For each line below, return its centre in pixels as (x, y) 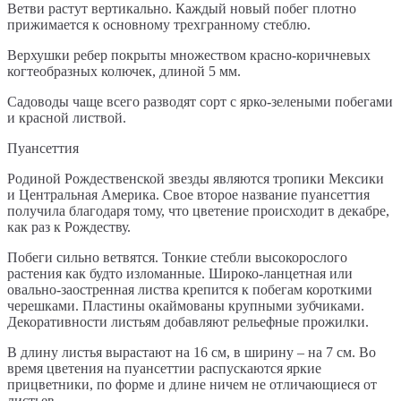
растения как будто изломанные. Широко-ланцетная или (180, 274)
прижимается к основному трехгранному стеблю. (159, 25)
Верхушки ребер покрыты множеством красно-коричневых (189, 55)
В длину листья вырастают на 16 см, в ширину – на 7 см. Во (192, 353)
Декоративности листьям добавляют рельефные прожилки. (188, 322)
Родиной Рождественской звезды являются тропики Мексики (196, 179)
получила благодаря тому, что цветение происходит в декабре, (198, 211)
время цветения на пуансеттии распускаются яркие (164, 369)
